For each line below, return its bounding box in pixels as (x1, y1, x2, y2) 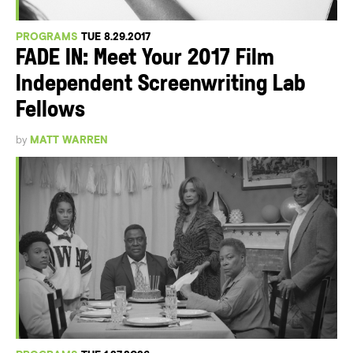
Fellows (16, 98, 85, 124)
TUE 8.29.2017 (81, 31, 150, 43)
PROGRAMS (16, 31, 78, 43)
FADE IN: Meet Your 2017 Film (16, 46, 274, 72)
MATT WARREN (30, 134, 108, 147)
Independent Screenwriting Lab (16, 72, 306, 98)
